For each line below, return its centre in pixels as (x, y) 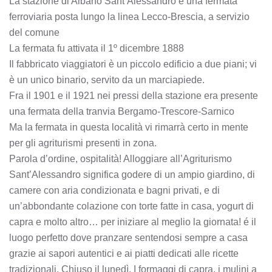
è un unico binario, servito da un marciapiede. (107, 80)
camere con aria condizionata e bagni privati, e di (114, 190)
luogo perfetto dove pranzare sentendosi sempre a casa (128, 238)
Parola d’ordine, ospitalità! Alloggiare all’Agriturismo (121, 159)
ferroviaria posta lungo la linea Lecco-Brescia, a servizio (129, 17)
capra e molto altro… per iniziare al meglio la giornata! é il (133, 222)
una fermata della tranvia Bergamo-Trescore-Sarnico (122, 111)
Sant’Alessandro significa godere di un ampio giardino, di (132, 175)
